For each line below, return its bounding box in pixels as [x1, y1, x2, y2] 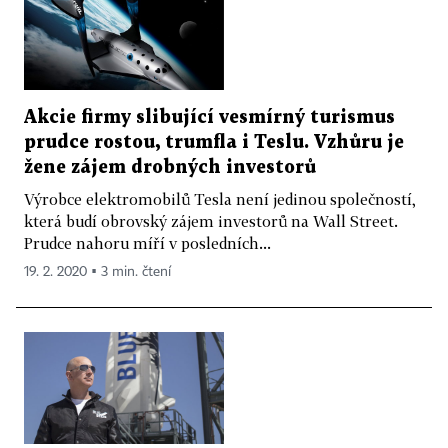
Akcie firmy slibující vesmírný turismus [24, 108, 395, 126]
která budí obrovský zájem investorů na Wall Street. [24, 211, 398, 230]
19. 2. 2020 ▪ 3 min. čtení [24, 264, 171, 279]
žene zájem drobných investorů [24, 158, 316, 176]
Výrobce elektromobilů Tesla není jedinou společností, [24, 189, 416, 208]
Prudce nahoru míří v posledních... [24, 233, 271, 252]
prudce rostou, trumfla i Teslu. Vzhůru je [24, 133, 404, 151]
